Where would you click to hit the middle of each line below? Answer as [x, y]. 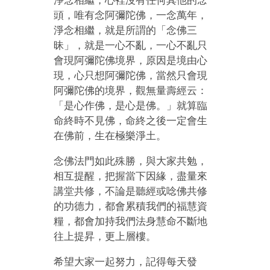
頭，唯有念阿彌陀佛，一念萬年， [131, 15]
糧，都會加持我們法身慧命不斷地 [131, 221]
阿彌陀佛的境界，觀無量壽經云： [131, 90]
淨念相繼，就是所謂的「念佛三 [126, 30]
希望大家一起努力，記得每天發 [126, 262]
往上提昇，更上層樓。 [105, 236]
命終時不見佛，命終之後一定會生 [131, 121]
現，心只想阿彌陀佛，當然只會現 [131, 75]
